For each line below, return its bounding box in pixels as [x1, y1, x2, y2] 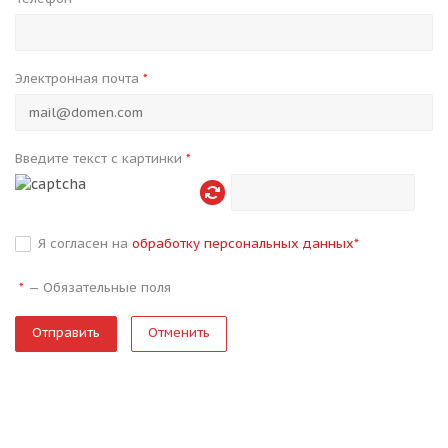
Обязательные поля [43, 279, 171, 296]
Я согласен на [38, 235, 132, 252]
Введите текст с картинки [15, 150, 186, 167]
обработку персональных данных [132, 235, 354, 252]
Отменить [148, 324, 210, 341]
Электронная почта [15, 70, 143, 87]
